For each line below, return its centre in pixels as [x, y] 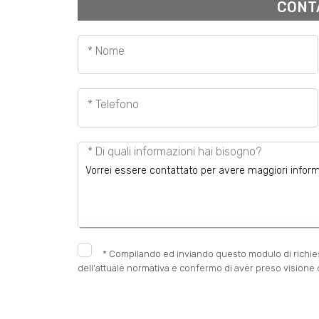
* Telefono [113, 104]
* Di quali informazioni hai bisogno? [174, 152]
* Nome [106, 51]
